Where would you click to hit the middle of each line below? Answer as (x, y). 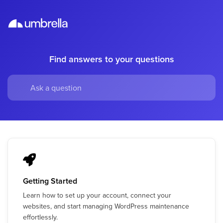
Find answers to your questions (111, 59)
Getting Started (50, 181)
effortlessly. (40, 217)
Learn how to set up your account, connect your (97, 195)
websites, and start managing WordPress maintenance (106, 206)
